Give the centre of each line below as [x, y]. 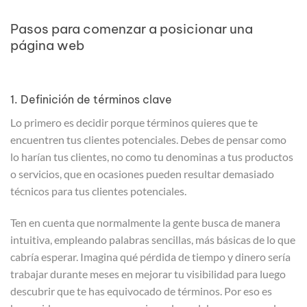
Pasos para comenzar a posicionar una [132, 28]
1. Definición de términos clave [91, 100]
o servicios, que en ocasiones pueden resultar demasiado [142, 174]
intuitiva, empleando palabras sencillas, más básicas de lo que [153, 239]
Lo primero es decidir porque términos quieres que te [134, 123]
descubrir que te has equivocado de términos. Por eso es [141, 291]
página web [47, 45]
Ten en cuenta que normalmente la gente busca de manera [145, 222]
